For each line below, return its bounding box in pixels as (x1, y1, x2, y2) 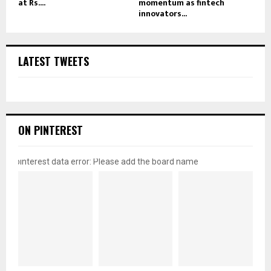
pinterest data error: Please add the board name (15, 157, 198, 167)
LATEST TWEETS (18, 53, 89, 70)
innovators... (139, 7, 187, 21)
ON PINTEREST (18, 122, 83, 139)
